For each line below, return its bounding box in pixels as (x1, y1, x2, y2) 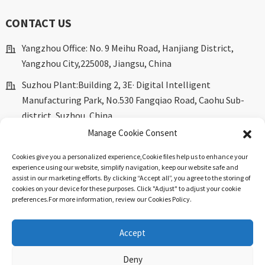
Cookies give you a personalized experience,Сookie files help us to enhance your (12, 152, 248, 161)
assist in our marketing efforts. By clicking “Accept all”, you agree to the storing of (12, 173, 250, 182)
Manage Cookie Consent (88, 127, 177, 138)
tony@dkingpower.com (21, 173, 116, 186)
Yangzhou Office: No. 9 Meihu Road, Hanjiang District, (21, 42, 234, 54)
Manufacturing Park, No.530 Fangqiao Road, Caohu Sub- (21, 94, 244, 106)
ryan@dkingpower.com (21, 152, 115, 164)
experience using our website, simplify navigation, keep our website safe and (12, 163, 238, 172)
